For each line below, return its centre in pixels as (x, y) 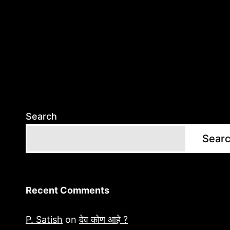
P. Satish (44, 220)
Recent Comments (68, 190)
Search (41, 117)
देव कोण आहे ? (103, 220)
